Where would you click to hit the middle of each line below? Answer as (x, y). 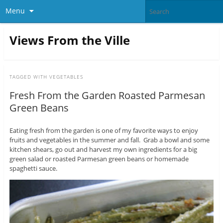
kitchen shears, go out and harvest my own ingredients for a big (103, 150)
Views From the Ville (69, 40)
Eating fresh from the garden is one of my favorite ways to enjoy (104, 131)
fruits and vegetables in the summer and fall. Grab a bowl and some (109, 140)
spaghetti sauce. (33, 168)
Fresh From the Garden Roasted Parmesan (107, 96)
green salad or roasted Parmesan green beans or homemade (99, 159)
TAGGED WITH (29, 77)
